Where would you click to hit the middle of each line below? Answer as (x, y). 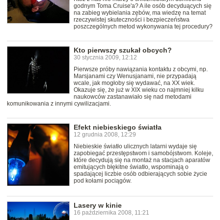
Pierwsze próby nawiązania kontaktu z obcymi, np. (141, 69)
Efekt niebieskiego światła (118, 127)
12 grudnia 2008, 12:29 (105, 135)
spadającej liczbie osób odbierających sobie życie (140, 174)
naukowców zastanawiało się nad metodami (133, 97)
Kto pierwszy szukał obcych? (123, 50)
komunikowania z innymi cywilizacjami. (59, 104)
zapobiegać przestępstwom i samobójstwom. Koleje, (143, 153)
